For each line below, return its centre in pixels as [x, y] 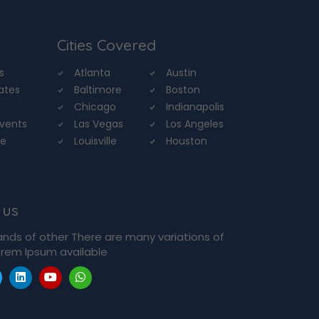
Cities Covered [106, 45]
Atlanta [92, 72]
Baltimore [98, 89]
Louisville [95, 141]
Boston [183, 89]
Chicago [95, 106]
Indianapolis [195, 106]
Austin [182, 72]
